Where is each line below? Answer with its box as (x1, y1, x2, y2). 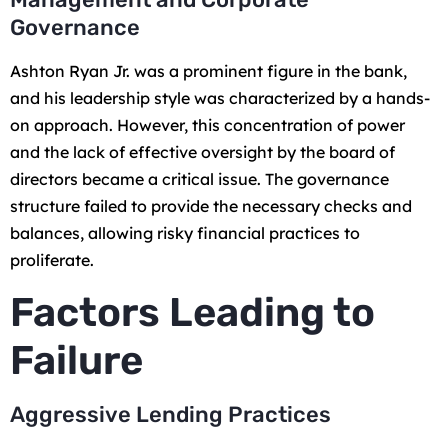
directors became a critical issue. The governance (10, 169, 389, 190)
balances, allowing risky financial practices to (10, 223, 360, 244)
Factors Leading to (10, 288, 375, 336)
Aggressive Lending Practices (10, 400, 331, 428)
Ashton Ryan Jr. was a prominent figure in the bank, (10, 61, 407, 82)
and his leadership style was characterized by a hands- (10, 88, 430, 109)
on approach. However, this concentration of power (10, 115, 405, 136)
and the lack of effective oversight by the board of (10, 142, 395, 163)
